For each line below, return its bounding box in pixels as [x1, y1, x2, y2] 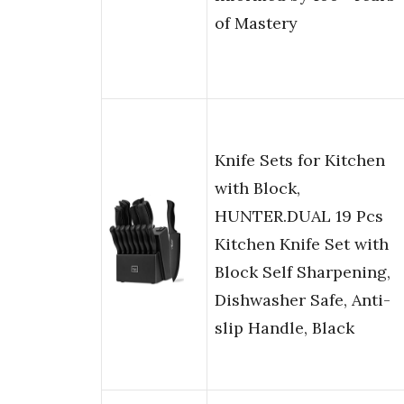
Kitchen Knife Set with [215, 234, 389, 255]
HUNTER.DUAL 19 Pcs [215, 206, 383, 227]
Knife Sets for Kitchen [215, 150, 385, 171]
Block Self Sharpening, [215, 262, 390, 283]
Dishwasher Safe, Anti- [215, 289, 390, 311]
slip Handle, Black [215, 317, 354, 339]
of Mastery [215, 13, 298, 34]
